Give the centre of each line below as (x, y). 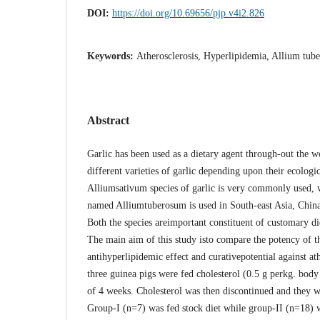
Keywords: (112, 56)
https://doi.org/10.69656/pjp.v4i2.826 (188, 13)
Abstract (108, 120)
